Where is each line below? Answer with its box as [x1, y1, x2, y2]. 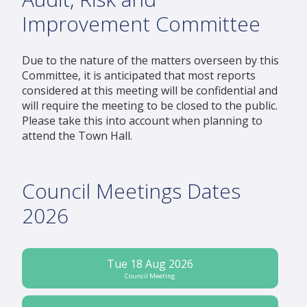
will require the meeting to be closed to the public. [22, 98, 278, 114]
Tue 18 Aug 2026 [107, 256, 193, 272]
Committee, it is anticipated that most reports [22, 68, 256, 84]
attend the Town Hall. [22, 128, 135, 144]
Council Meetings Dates [22, 177, 241, 206]
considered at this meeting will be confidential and [22, 83, 278, 99]
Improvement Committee [22, 10, 266, 38]
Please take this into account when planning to [22, 113, 262, 129]
